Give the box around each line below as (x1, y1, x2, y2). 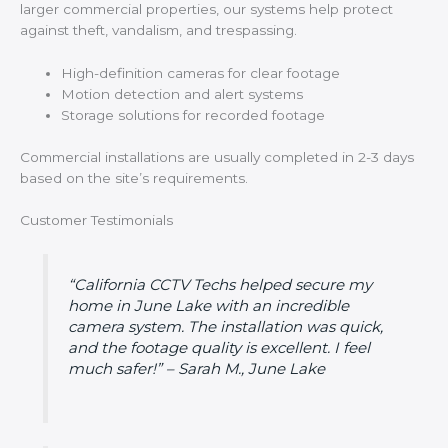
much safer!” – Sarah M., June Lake (67, 358, 325, 378)
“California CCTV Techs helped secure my (67, 274, 372, 294)
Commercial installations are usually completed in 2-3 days (20, 148, 414, 165)
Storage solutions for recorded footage (61, 107, 326, 123)
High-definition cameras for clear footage (61, 65, 341, 81)
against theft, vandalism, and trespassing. (20, 22, 297, 39)
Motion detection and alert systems (61, 86, 304, 102)
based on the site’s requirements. (20, 169, 248, 186)
